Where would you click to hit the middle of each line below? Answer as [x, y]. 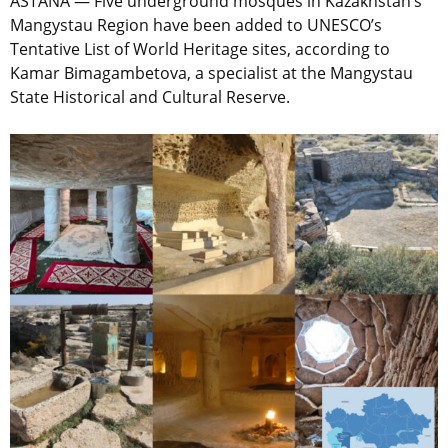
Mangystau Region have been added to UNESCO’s [196, 25]
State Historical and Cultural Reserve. [150, 97]
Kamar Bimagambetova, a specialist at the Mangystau [211, 73]
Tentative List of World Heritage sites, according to [200, 49]
